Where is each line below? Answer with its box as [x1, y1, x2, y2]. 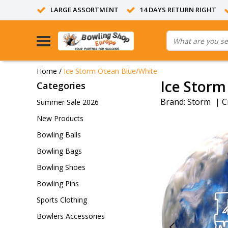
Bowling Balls [37, 130, 81, 139]
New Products [37, 113, 83, 123]
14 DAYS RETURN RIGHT [140, 5, 216, 14]
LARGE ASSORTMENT [50, 5, 119, 14]
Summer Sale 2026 [37, 97, 99, 107]
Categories [37, 79, 85, 92]
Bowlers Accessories [37, 211, 105, 221]
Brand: [160, 96, 185, 108]
